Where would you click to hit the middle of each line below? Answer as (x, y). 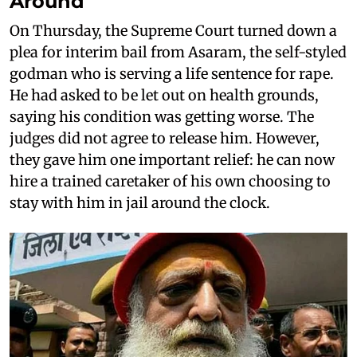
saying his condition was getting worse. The (162, 116)
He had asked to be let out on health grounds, (164, 95)
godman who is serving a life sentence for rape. (172, 73)
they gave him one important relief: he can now (172, 159)
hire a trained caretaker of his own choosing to (170, 181)
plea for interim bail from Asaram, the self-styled (178, 52)
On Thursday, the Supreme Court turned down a (173, 30)
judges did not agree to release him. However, (165, 138)
